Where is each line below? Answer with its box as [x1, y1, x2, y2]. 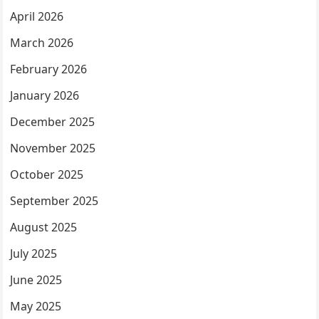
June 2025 [10, 272, 63, 288]
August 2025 [10, 219, 78, 235]
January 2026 [10, 88, 80, 103]
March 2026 [10, 35, 74, 51]
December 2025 [10, 114, 95, 130]
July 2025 [10, 246, 58, 261]
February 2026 [10, 61, 88, 77]
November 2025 [10, 140, 96, 156]
